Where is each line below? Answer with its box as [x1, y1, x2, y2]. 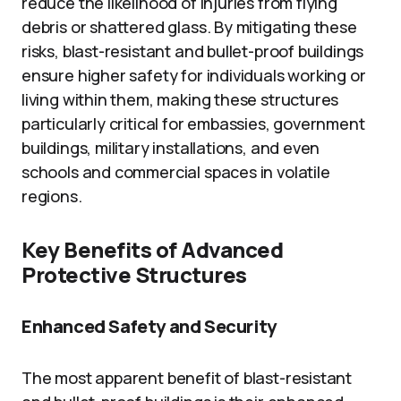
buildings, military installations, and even [21, 137, 320, 158]
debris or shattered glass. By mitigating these [21, 16, 357, 38]
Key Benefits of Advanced [21, 235, 284, 264]
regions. [21, 185, 82, 207]
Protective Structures [21, 260, 247, 289]
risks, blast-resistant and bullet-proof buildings [21, 40, 364, 62]
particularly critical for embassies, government [21, 113, 365, 134]
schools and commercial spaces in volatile [21, 161, 330, 183]
